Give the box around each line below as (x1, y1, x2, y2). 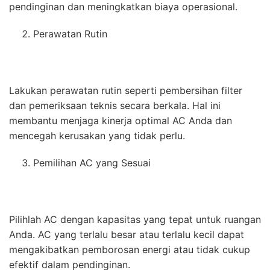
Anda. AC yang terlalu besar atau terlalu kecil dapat (9, 228, 244, 241)
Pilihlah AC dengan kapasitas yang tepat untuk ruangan (9, 213, 261, 226)
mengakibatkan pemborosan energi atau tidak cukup (9, 243, 250, 256)
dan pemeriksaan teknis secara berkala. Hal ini (9, 99, 221, 112)
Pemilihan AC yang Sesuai (33, 157, 151, 169)
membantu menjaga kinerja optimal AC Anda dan (9, 115, 232, 127)
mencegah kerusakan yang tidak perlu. (9, 130, 185, 142)
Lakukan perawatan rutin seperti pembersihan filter (9, 84, 242, 97)
